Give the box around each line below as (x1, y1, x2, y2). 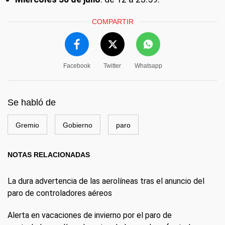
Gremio (16, 121, 39, 129)
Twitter (103, 62, 121, 69)
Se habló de (8, 97, 56, 107)
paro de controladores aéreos (8, 188, 112, 198)
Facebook (63, 62, 90, 69)
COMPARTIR (91, 18, 134, 26)
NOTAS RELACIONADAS (8, 151, 90, 159)
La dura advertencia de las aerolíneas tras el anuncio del (8, 176, 204, 186)
